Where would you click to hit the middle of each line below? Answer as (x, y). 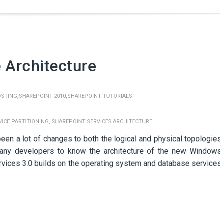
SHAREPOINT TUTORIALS (100, 96)
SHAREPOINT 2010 (42, 96)
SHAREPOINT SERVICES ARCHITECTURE (102, 122)
